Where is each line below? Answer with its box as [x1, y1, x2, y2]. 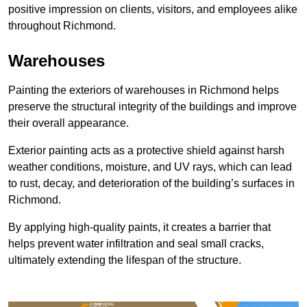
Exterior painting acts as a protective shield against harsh [8, 145, 284, 157]
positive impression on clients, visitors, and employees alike [8, 3, 297, 16]
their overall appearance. [8, 117, 129, 130]
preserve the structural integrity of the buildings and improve [8, 101, 297, 113]
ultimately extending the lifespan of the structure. [8, 254, 241, 267]
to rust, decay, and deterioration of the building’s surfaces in [8, 177, 295, 190]
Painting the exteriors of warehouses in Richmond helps [8, 84, 279, 97]
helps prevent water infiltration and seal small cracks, [8, 238, 264, 250]
